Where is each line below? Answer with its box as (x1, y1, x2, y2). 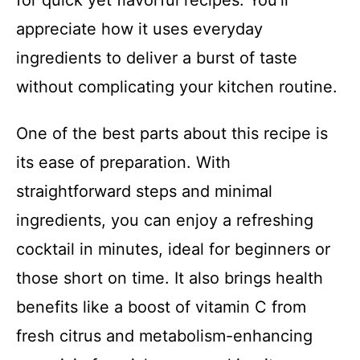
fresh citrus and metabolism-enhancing (16, 326, 313, 346)
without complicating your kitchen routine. (16, 77, 337, 97)
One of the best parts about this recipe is (16, 124, 328, 144)
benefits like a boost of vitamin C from (16, 297, 306, 317)
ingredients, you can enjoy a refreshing (16, 211, 313, 231)
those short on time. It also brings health (16, 268, 323, 288)
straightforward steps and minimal (16, 182, 272, 202)
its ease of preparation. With (16, 153, 231, 173)
